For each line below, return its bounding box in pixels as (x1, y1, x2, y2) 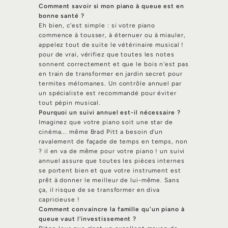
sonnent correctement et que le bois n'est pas (39, 60, 189, 68)
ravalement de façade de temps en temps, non (39, 137, 188, 145)
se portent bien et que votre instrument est (39, 166, 181, 174)
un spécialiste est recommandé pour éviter (39, 89, 177, 97)
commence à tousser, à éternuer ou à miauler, (39, 31, 186, 39)
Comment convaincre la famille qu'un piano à (39, 205, 185, 213)
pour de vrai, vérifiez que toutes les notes (39, 50, 175, 58)
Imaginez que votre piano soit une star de (39, 118, 173, 126)
